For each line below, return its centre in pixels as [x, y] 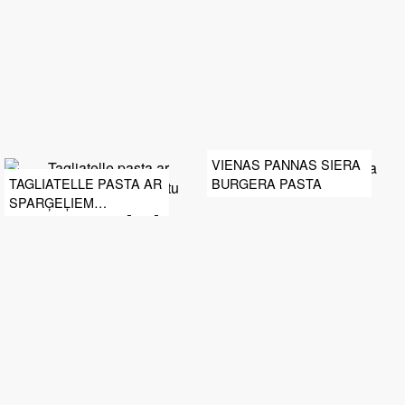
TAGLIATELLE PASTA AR [85, 184]
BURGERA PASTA [267, 183]
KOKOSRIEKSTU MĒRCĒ [85, 221]
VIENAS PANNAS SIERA [286, 164]
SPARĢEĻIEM [52, 202]
